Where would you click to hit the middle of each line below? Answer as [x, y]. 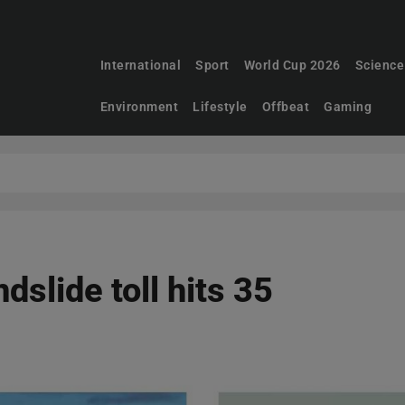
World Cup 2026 [292, 65]
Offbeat [286, 107]
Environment [139, 107]
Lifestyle [220, 107]
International [141, 65]
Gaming [348, 107]
